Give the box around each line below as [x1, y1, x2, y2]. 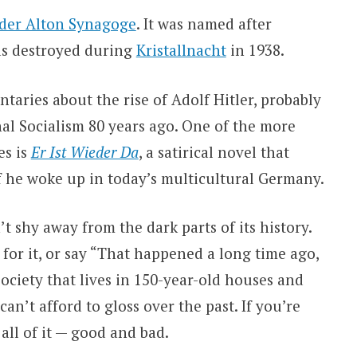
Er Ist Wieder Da [30, 141, 139, 162]
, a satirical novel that [138, 141, 289, 162]
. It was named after [135, 14, 272, 34]
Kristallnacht [135, 40, 226, 61]
